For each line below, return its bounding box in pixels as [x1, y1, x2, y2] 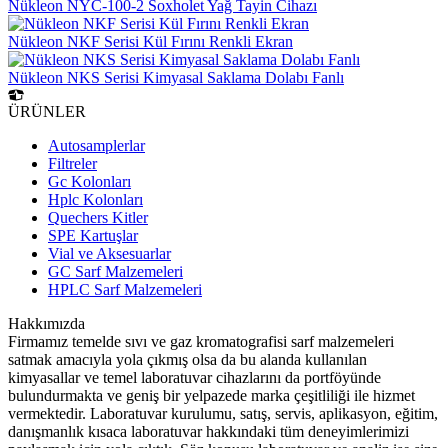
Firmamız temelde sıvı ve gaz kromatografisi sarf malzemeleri [8, 333, 394, 351]
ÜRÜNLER [8, 103, 86, 121]
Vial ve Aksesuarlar [48, 245, 171, 263]
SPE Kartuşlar [48, 227, 138, 245]
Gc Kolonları [48, 173, 131, 191]
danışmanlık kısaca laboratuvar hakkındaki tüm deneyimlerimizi [8, 423, 409, 441]
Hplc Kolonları [48, 191, 143, 209]
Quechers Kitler [48, 209, 148, 227]
